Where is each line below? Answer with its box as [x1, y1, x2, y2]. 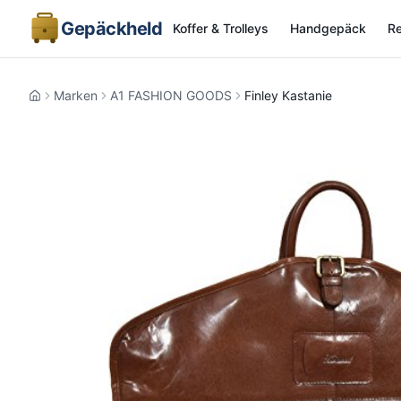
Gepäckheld [61, 18, 162, 39]
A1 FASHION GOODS [110, 88, 232, 103]
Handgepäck [290, 21, 366, 36]
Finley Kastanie [244, 88, 332, 103]
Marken [54, 88, 98, 103]
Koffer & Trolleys [173, 21, 269, 36]
